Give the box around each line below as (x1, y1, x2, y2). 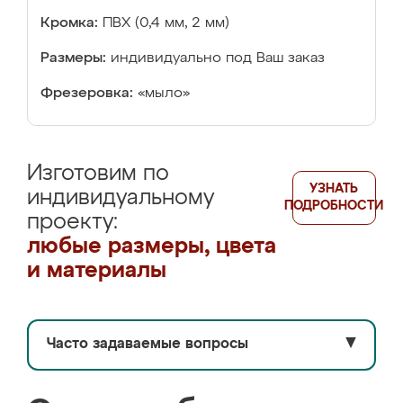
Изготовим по (27, 163, 169, 184)
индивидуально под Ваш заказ (111, 51, 325, 66)
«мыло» (138, 86, 190, 101)
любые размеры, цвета (27, 236, 276, 257)
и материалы (27, 260, 166, 282)
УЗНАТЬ (309, 183, 359, 195)
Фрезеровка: (40, 86, 133, 101)
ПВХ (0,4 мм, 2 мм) (103, 16, 229, 31)
